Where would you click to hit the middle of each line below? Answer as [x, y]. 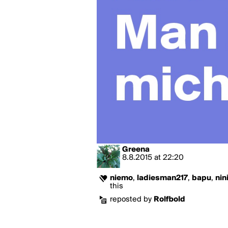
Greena [136, 150]
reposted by [132, 199]
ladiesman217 [162, 178]
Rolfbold [169, 199]
